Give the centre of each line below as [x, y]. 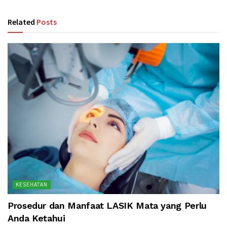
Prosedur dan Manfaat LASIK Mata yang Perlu [107, 206]
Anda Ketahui [36, 218]
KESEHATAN [32, 185]
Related [21, 22]
